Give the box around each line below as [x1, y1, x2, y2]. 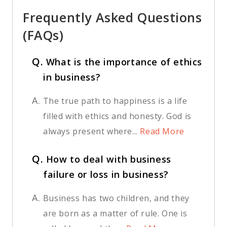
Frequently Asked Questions [23, 9, 202, 26]
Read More [137, 126, 184, 137]
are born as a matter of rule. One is [43, 208, 187, 219]
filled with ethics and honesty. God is [43, 110, 192, 122]
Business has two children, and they [43, 193, 190, 204]
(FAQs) [23, 26, 64, 44]
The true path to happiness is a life [43, 95, 187, 107]
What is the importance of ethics [46, 56, 203, 68]
